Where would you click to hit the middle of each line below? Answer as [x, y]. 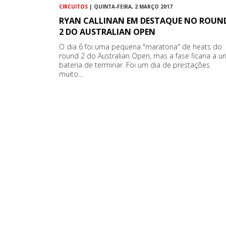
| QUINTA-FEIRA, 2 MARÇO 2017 [130, 6]
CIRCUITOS [73, 6]
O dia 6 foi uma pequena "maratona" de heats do [140, 46]
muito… [71, 74]
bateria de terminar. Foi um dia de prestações [134, 65]
